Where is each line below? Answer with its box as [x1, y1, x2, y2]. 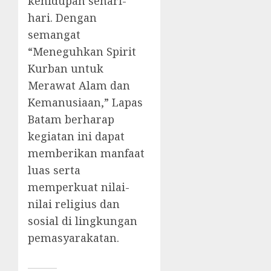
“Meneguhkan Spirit [28, 44, 136, 59]
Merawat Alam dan [28, 78, 130, 93]
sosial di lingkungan [28, 214, 137, 229]
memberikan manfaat [28, 146, 145, 161]
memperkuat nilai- [28, 180, 129, 195]
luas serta [28, 163, 80, 178]
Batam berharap [28, 112, 114, 127]
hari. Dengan [28, 10, 97, 25]
